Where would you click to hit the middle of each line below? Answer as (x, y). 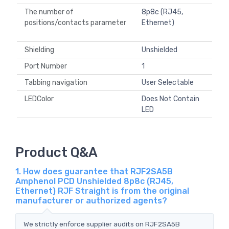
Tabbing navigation (58, 83)
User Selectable (168, 83)
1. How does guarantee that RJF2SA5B (94, 171)
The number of (49, 12)
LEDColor (41, 99)
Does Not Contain (170, 99)
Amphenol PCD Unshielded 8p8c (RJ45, (94, 181)
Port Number (47, 66)
